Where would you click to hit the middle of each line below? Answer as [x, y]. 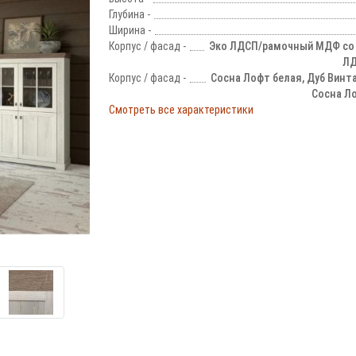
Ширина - [130, 30]
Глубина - [129, 14]
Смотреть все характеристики [181, 110]
